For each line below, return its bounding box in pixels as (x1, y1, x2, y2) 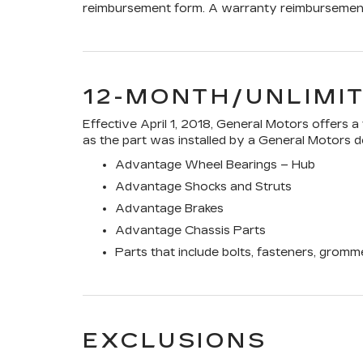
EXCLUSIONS (83, 328, 267, 353)
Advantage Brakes (115, 202, 224, 216)
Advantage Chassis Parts (115, 224, 266, 237)
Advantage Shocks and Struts (115, 180, 292, 194)
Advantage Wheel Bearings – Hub (115, 158, 315, 172)
